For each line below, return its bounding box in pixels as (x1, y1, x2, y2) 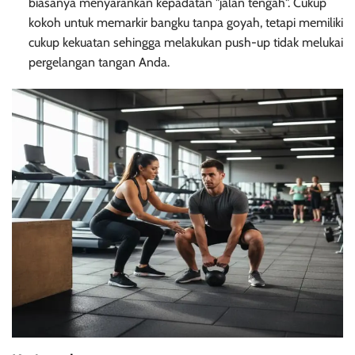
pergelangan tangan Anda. (28, 55, 170, 71)
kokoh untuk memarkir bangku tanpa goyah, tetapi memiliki (28, 15, 343, 31)
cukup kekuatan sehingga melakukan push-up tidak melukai (28, 35, 343, 51)
